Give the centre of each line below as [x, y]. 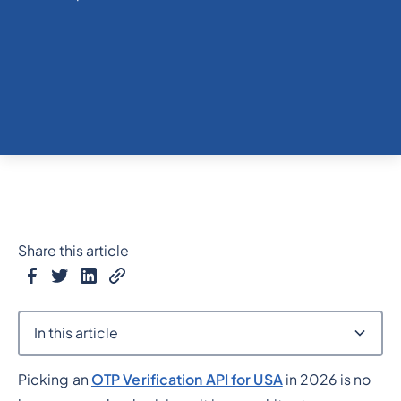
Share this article [73, 250]
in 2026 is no [327, 379]
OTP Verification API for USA [187, 379]
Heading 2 [63, 380]
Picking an [54, 379]
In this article [76, 333]
